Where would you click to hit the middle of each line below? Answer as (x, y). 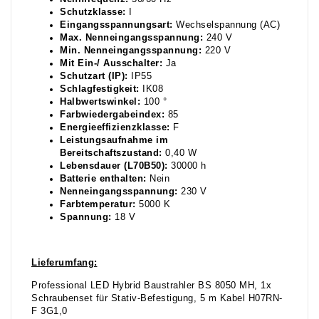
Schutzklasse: (93, 12)
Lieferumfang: (64, 263)
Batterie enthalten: (103, 179)
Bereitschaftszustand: (111, 153)
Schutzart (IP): (94, 77)
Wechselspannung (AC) (226, 25)
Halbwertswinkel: (100, 102)
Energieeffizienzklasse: (115, 128)
